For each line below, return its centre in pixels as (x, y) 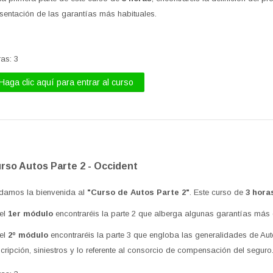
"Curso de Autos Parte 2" (139, 192)
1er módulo (31, 213)
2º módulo (28, 235)
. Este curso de (218, 192)
